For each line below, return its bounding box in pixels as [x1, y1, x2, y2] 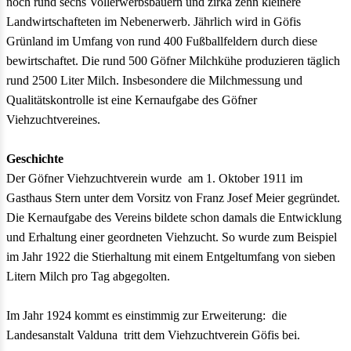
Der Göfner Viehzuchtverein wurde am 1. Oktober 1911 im [6, 172, 302, 186]
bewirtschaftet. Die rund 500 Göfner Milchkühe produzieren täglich [6, 54, 340, 68]
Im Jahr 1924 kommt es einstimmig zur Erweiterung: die [6, 309, 287, 323]
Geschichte [6, 152, 63, 166]
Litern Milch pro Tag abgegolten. [6, 270, 170, 284]
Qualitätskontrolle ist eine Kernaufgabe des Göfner [6, 93, 257, 107]
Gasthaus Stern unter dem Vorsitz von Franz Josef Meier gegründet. [6, 191, 340, 205]
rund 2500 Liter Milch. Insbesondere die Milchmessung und [6, 74, 302, 88]
